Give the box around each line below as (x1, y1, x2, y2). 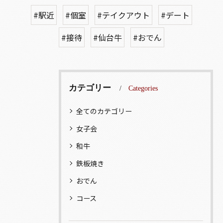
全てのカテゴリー (76, 106, 132, 116)
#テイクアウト (97, 8, 150, 21)
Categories (128, 84, 158, 92)
